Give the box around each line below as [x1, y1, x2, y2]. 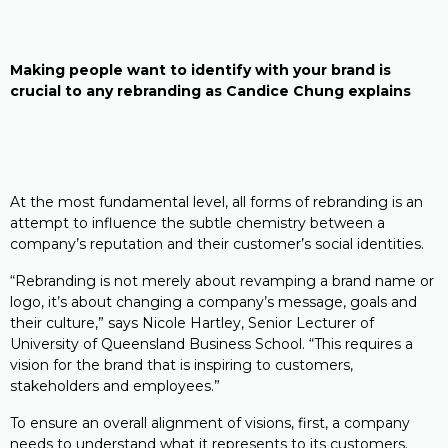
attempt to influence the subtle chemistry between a [10, 214, 385, 232]
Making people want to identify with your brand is [10, 61, 391, 79]
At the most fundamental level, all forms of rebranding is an [10, 193, 423, 211]
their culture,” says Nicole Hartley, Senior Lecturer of [10, 314, 374, 332]
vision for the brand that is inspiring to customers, [10, 356, 353, 374]
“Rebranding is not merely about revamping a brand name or [10, 272, 434, 290]
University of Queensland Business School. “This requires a [10, 335, 413, 353]
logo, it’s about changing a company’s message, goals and [10, 293, 417, 311]
